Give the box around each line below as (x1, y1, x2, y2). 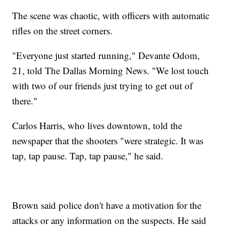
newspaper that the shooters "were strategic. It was (12, 134, 204, 147)
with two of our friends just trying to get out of (12, 79, 193, 92)
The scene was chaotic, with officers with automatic (12, 9, 210, 22)
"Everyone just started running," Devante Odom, (12, 49, 200, 62)
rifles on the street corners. (12, 24, 113, 37)
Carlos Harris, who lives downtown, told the (12, 119, 183, 132)
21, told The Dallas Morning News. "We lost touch (12, 64, 209, 77)
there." (12, 94, 38, 107)
